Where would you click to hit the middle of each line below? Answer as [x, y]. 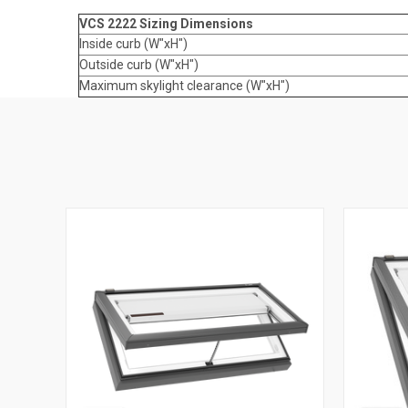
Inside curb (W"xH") [133, 43]
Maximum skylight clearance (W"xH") [184, 85]
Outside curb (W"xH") [139, 64]
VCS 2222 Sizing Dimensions [166, 23]
